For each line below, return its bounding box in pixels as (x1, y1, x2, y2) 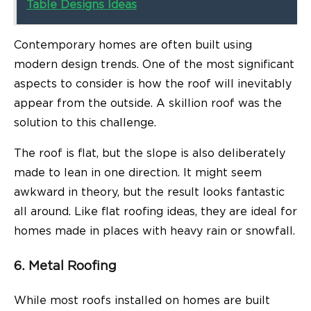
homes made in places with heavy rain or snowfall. (14, 226, 295, 237)
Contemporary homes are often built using (14, 40, 252, 51)
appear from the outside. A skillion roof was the (14, 98, 282, 110)
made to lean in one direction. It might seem (14, 167, 262, 179)
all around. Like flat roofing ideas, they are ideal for (14, 206, 297, 218)
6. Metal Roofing (14, 259, 120, 273)
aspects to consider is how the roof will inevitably (14, 78, 292, 90)
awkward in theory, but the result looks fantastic (14, 187, 285, 199)
